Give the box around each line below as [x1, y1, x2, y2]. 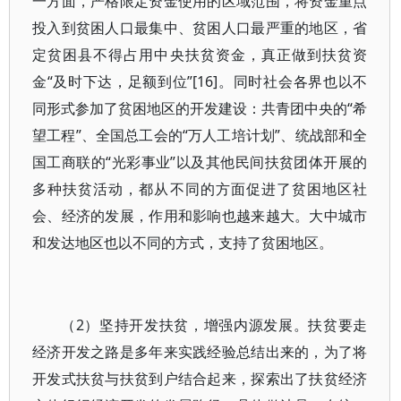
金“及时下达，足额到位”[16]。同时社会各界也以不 [32, 72, 368, 91]
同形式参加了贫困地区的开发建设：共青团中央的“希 [32, 98, 368, 118]
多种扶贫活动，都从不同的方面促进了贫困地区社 [32, 179, 368, 199]
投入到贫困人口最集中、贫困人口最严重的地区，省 [32, 18, 368, 38]
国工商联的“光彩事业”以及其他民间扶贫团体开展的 [32, 152, 368, 172]
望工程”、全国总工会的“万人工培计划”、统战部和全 [32, 125, 368, 145]
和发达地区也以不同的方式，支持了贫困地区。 [32, 233, 333, 252]
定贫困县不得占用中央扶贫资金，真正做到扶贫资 [32, 45, 368, 64]
